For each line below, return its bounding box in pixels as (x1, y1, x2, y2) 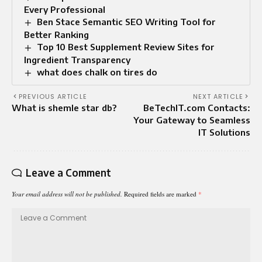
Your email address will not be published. (12, 189, 122, 198)
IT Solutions (198, 126, 250, 137)
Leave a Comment (26, 166, 111, 179)
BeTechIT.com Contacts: (143, 102, 250, 113)
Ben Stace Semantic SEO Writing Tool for (37, 16, 216, 27)
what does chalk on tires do (37, 66, 158, 77)
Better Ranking (24, 29, 89, 40)
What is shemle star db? (12, 102, 116, 113)
